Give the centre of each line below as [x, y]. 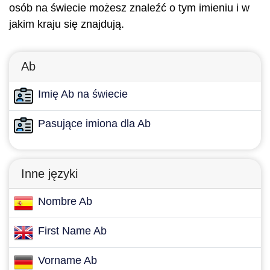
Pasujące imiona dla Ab [94, 124]
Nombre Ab [65, 201]
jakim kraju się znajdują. [67, 24]
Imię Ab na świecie [83, 94]
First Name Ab [72, 231]
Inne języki [49, 174]
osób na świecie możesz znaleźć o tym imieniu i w [129, 8]
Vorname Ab [67, 260]
